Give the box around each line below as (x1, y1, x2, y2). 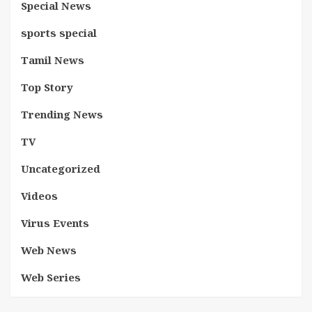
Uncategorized (21, 162, 100, 175)
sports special (21, 26, 97, 40)
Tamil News (21, 53, 84, 67)
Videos (21, 189, 58, 203)
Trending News (21, 107, 103, 121)
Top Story (21, 80, 73, 94)
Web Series (21, 270, 81, 284)
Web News (21, 243, 77, 257)
